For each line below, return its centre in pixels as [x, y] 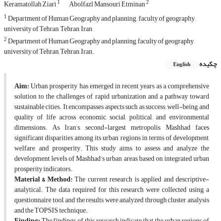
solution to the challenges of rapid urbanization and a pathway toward [112, 97]
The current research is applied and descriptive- [142, 180]
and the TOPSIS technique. [51, 211]
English [182, 65]
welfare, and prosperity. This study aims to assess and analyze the [112, 148]
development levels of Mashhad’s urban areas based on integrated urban [112, 159]
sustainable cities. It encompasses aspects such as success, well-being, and [112, 107]
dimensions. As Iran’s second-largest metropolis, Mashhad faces [112, 128]
